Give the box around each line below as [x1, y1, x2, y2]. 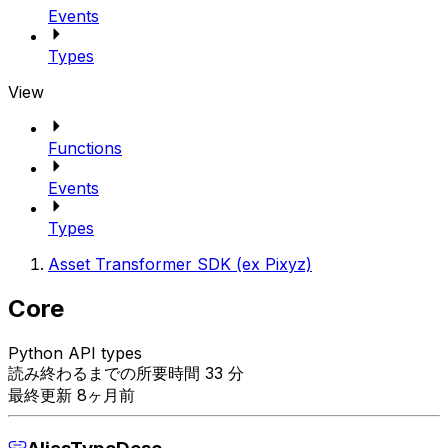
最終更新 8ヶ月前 [8, 384, 135, 405]
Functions [48, 138, 122, 158]
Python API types [8, 342, 142, 363]
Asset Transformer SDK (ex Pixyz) [48, 254, 312, 274]
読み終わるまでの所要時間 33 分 [8, 362, 244, 383]
